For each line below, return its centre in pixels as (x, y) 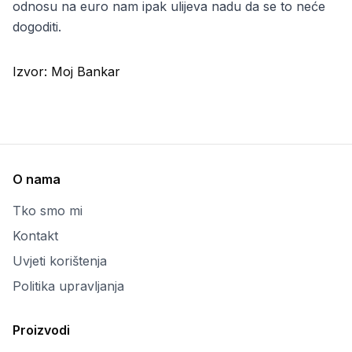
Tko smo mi (48, 211)
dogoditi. (37, 27)
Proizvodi (41, 330)
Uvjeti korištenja (60, 261)
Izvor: (32, 71)
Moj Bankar (86, 71)
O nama (37, 179)
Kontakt (35, 236)
